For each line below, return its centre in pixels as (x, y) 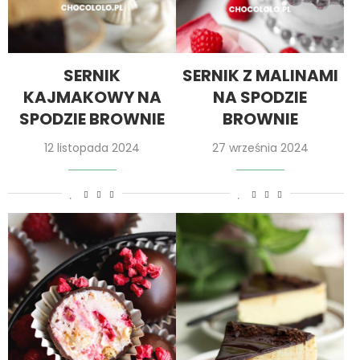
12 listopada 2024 (92, 147)
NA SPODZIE (260, 97)
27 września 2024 (260, 147)
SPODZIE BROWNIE (92, 119)
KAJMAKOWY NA (92, 97)
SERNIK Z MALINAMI (260, 75)
